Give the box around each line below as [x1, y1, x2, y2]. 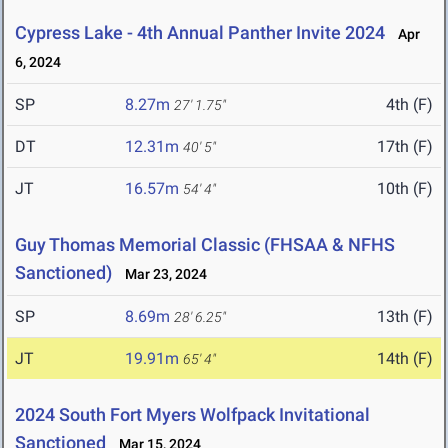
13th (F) [377, 307, 433, 327]
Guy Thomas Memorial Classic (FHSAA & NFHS [15, 234, 395, 256]
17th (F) [377, 137, 433, 157]
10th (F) [377, 179, 433, 199]
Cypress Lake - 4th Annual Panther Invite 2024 [15, 22, 385, 44]
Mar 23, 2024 [116, 266, 207, 283]
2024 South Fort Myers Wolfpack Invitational [15, 404, 370, 426]
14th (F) [377, 349, 433, 369]
